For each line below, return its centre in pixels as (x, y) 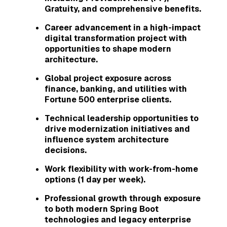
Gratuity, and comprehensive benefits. (123, 9)
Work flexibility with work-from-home (121, 169)
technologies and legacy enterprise (118, 219)
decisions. (66, 150)
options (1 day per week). (95, 179)
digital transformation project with (116, 38)
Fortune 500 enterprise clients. (108, 99)
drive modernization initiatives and (117, 129)
